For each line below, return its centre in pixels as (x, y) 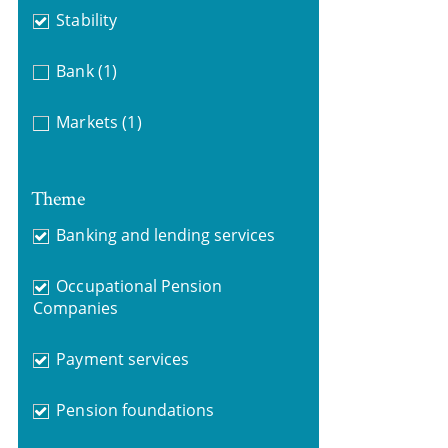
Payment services (122, 358)
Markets (87, 122)
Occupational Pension (139, 285)
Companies (75, 307)
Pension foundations (135, 409)
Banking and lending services (166, 234)
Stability (86, 20)
